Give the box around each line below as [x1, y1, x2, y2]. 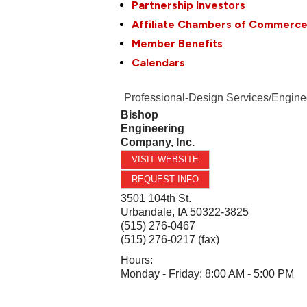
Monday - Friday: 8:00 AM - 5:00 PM [121, 268, 295, 280]
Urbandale [121, 206, 173, 219]
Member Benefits [132, 37, 223, 51]
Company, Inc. [121, 136, 195, 149]
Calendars [132, 56, 186, 70]
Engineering [121, 123, 185, 135]
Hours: [121, 254, 153, 267]
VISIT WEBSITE [132, 154, 199, 165]
